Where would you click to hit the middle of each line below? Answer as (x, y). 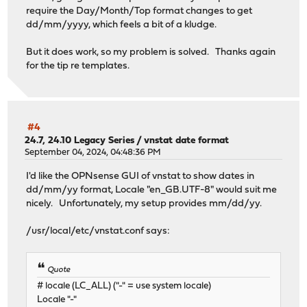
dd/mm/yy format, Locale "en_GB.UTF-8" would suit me (152, 190)
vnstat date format (187, 141)
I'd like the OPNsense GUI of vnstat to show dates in (140, 176)
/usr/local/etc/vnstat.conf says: (98, 231)
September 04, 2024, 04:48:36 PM (93, 153)
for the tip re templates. (78, 66)
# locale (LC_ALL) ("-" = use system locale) (124, 286)
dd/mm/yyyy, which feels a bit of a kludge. (122, 25)
